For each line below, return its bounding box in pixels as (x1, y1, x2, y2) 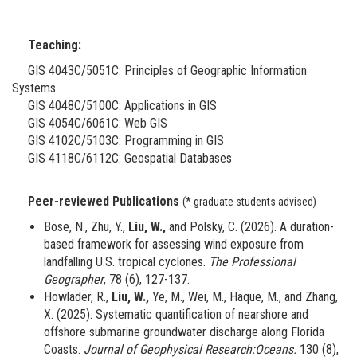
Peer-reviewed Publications (28, 194, 182, 210)
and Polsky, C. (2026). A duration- (169, 219, 334, 235)
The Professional (209, 254, 296, 270)
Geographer (44, 272, 104, 288)
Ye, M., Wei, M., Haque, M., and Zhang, (152, 289, 338, 305)
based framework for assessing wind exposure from (44, 237, 304, 253)
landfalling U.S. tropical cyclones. (44, 254, 209, 270)
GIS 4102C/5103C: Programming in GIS (12, 133, 224, 149)
